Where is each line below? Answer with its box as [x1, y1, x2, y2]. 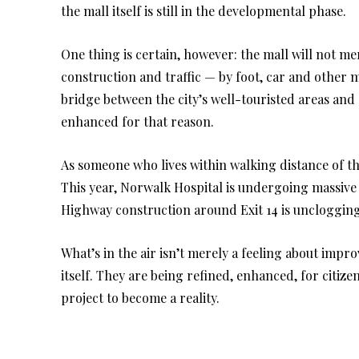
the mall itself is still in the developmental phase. [61, 2, 346, 20]
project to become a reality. [61, 289, 220, 307]
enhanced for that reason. [61, 113, 214, 131]
